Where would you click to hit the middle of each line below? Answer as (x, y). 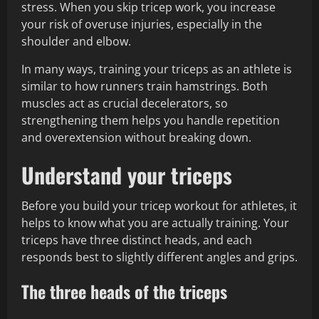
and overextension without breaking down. (136, 138)
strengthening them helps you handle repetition (151, 121)
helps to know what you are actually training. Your (155, 223)
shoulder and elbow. (76, 42)
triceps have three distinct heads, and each (137, 240)
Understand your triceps (127, 175)
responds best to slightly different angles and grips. (159, 257)
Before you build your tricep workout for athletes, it (159, 206)
